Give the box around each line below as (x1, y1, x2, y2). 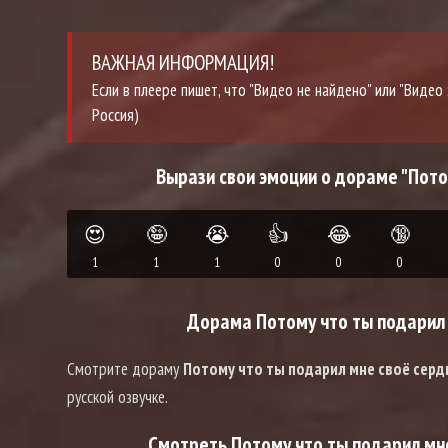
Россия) (92, 104, 139, 127)
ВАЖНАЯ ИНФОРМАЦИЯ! (92, 49, 274, 77)
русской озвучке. (67, 386, 168, 409)
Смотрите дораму (67, 358, 183, 381)
